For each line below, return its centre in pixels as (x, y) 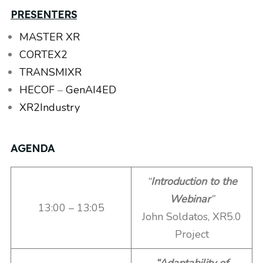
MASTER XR (50, 37)
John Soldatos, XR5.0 (192, 217)
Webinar (190, 199)
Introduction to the (194, 181)
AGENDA (33, 148)
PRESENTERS (44, 14)
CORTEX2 (43, 55)
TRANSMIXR (50, 72)
